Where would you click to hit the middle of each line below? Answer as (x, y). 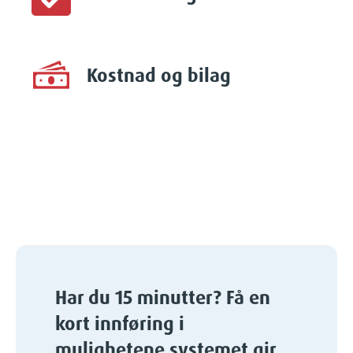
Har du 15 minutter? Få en (163, 297)
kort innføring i (120, 323)
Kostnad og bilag (159, 74)
